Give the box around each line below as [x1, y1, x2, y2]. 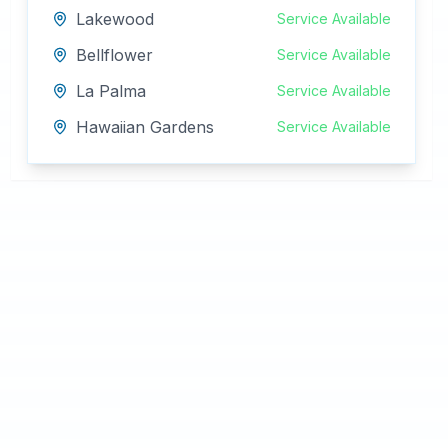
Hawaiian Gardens [75, 117, 214, 137]
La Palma [75, 81, 146, 101]
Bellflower [75, 45, 153, 65]
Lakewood [75, 9, 154, 29]
